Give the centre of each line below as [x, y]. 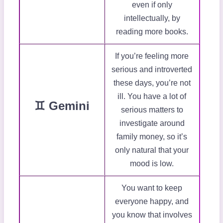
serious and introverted [152, 70]
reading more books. [152, 32]
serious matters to [152, 110]
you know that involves [152, 215]
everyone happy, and [152, 202]
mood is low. [152, 164]
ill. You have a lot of [152, 97]
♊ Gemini [62, 106]
